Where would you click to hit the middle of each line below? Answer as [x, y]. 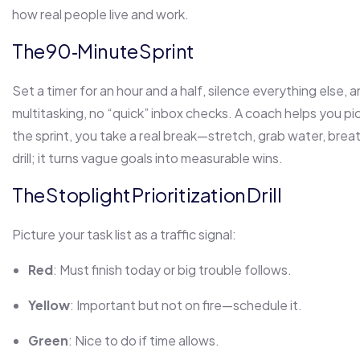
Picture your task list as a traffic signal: [124, 235]
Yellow [49, 305]
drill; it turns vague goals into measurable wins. [147, 158]
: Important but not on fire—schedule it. [186, 305]
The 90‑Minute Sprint [103, 51]
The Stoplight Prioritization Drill [147, 195]
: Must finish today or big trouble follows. [172, 270]
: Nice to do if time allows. [144, 341]
